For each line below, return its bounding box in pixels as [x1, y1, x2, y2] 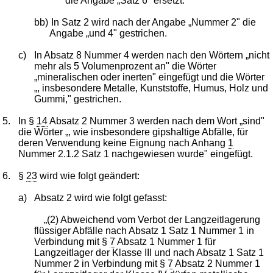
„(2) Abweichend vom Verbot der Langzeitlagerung [43, 214, 260, 225]
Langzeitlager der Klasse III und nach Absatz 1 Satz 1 [34, 247, 264, 258]
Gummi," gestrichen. [34, 93, 121, 104]
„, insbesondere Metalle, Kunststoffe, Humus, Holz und [34, 82, 268, 93]
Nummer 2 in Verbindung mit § [34, 258, 168, 269]
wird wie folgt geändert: [37, 170, 140, 181]
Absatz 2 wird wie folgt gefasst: [34, 192, 167, 203]
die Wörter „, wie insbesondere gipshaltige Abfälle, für [18, 126, 249, 137]
